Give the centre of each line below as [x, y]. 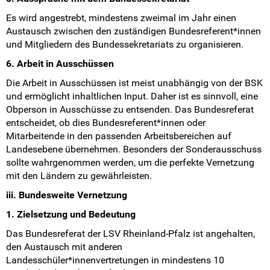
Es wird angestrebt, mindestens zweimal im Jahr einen [121, 18]
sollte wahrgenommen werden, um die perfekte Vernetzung [130, 163]
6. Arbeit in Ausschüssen [60, 64]
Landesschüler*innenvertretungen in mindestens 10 [115, 260]
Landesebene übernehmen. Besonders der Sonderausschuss [134, 149]
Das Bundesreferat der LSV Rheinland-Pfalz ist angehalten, [130, 234]
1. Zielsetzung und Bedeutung [71, 215]
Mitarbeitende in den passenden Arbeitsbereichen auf [119, 136]
